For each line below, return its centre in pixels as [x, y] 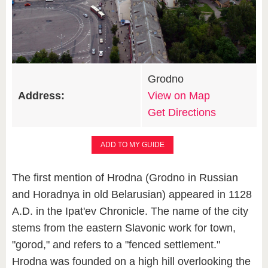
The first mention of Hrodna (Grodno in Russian [125, 177]
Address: [41, 95]
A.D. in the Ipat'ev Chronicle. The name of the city [130, 211]
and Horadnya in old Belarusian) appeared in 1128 [132, 194]
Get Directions [182, 112]
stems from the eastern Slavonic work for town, [124, 228]
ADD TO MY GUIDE [133, 144]
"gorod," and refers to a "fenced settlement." [116, 244]
